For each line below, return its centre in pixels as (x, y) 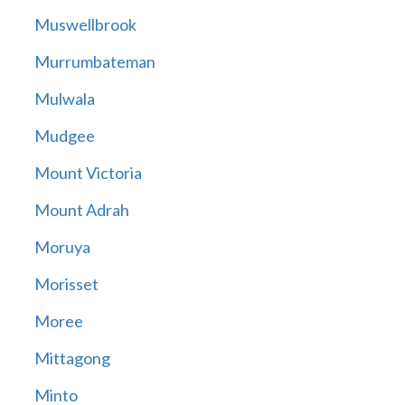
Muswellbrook (85, 25)
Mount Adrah (81, 210)
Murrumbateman (94, 62)
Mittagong (72, 358)
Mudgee (64, 136)
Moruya (62, 247)
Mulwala (64, 99)
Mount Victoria (88, 173)
